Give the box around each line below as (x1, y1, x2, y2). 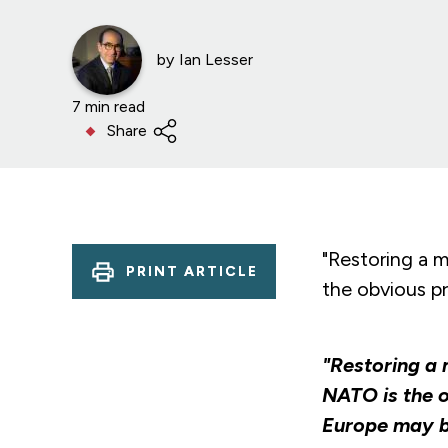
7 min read (72, 97, 145, 117)
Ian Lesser (179, 50, 253, 70)
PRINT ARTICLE (126, 262, 258, 280)
